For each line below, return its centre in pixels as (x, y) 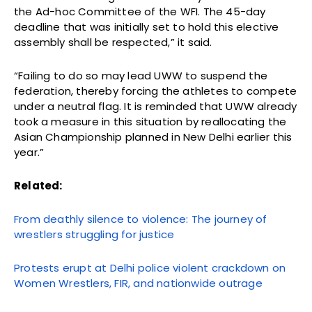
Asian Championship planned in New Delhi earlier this (153, 137)
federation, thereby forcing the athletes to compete (156, 91)
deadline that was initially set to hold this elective (147, 27)
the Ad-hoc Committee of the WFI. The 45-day (140, 12)
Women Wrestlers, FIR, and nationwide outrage (138, 283)
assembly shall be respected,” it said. (113, 42)
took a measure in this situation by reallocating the (150, 122)
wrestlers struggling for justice (94, 235)
